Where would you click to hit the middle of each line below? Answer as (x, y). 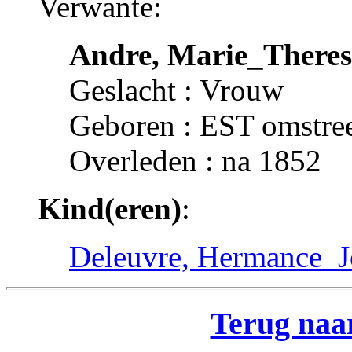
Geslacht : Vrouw (176, 90)
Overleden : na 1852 (195, 161)
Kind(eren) (110, 209)
